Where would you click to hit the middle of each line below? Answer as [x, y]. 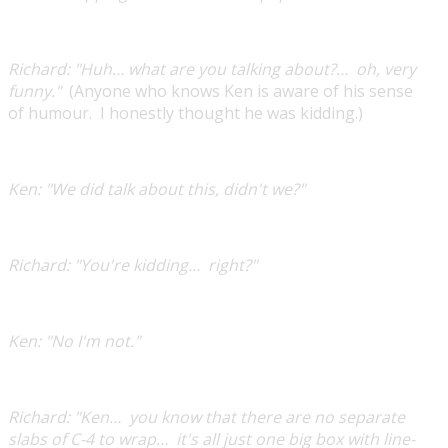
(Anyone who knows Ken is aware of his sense [241, 90]
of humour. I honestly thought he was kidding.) [185, 112]
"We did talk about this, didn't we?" [173, 188]
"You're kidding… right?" [163, 264]
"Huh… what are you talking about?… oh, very [243, 68]
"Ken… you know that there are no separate [237, 416]
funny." [34, 90]
